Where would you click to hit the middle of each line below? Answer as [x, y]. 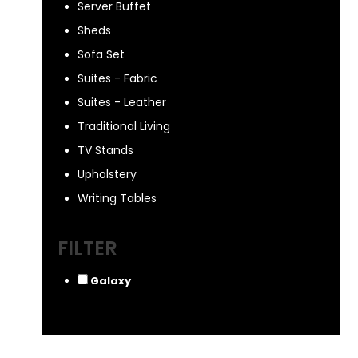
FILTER [88, 248]
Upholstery [107, 174]
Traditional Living [124, 126]
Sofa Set [101, 54]
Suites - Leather [122, 102]
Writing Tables [117, 198]
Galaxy [111, 281]
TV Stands [105, 150]
